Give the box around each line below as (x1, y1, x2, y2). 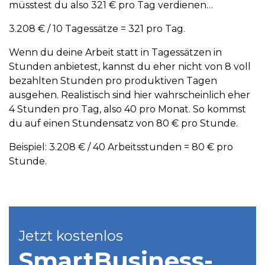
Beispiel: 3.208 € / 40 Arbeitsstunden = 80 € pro (9, 141, 233, 153)
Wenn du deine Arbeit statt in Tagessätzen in (9, 46, 222, 58)
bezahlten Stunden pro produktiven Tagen (9, 75, 217, 86)
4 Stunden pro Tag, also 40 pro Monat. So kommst (9, 103, 246, 115)
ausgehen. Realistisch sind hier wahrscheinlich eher (9, 89, 250, 101)
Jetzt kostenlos (18, 227, 123, 244)
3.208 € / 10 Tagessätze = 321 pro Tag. (9, 22, 188, 34)
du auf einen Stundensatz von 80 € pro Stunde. (9, 117, 240, 129)
